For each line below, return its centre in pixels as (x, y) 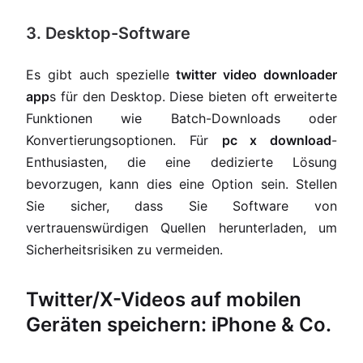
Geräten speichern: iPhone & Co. (179, 325)
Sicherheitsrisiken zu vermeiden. (124, 250)
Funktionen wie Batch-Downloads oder (181, 118)
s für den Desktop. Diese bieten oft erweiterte (193, 96)
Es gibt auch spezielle (101, 75)
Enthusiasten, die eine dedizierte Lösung (181, 162)
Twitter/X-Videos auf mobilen (164, 299)
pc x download (276, 140)
